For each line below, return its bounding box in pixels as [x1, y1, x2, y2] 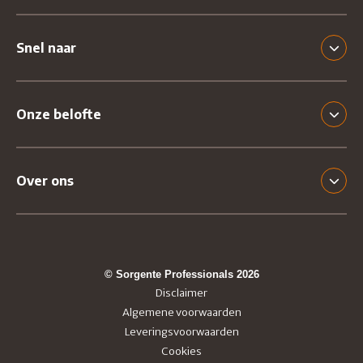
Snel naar [16, 40, 76, 57]
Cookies [161, 344, 202, 359]
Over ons [16, 173, 74, 190]
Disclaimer [156, 286, 207, 301]
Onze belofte [16, 106, 101, 123]
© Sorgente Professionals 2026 [104, 267, 259, 282]
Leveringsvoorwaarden [124, 325, 239, 340]
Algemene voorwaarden [122, 305, 241, 320]
